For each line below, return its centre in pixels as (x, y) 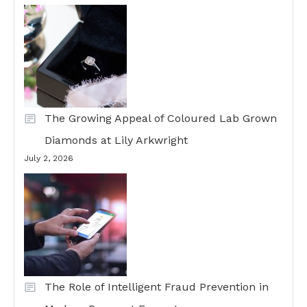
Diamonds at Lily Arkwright (116, 140)
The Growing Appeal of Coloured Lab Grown (161, 118)
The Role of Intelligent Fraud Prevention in (157, 287)
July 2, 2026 (49, 158)
